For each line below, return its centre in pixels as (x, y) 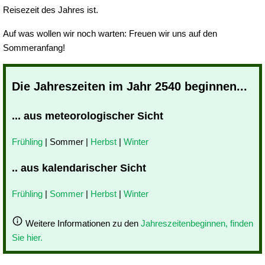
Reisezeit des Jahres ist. (51, 10)
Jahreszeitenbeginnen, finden (197, 223)
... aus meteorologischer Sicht (88, 116)
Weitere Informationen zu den (82, 223)
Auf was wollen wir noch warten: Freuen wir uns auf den (110, 33)
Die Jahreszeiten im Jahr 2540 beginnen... (130, 86)
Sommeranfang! (34, 47)
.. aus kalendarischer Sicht (79, 168)
